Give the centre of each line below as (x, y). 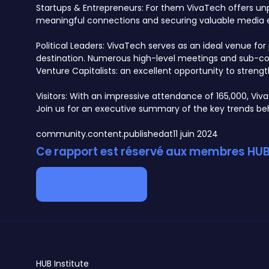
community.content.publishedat (104, 134)
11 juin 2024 (195, 134)
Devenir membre (92, 183)
